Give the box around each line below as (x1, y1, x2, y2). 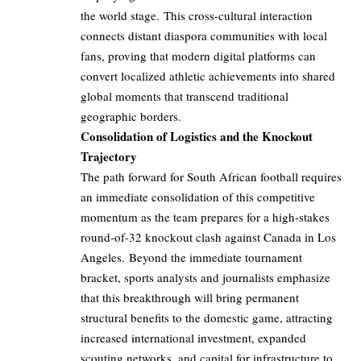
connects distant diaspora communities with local (81, 27, 327, 44)
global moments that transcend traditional (81, 88, 288, 105)
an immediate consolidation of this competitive (81, 189, 315, 205)
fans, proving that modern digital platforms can (81, 48, 316, 64)
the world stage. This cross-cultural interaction (81, 7, 313, 24)
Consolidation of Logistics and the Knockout (81, 127, 313, 146)
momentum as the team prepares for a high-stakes (81, 209, 330, 226)
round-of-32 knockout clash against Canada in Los (81, 229, 336, 246)
